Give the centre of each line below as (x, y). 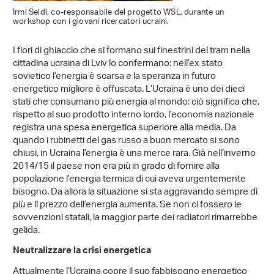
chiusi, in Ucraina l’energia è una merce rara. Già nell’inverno (134, 154)
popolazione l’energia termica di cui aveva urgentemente (129, 180)
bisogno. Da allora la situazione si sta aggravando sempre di (135, 193)
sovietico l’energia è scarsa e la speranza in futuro (114, 77)
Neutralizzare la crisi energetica (82, 252)
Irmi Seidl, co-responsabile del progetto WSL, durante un (119, 13)
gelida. (26, 231)
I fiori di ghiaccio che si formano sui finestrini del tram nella (131, 51)
